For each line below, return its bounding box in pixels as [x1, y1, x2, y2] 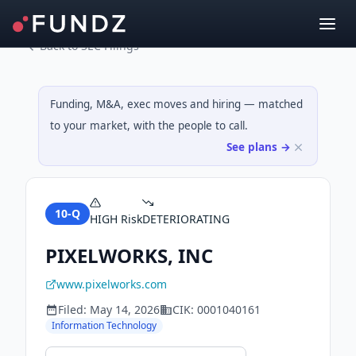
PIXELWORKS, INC [45, 242, 213, 269]
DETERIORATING [142, 211, 230, 226]
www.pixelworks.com [56, 277, 167, 292]
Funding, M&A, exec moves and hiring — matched [50, 97, 303, 111]
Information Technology [52, 319, 157, 332]
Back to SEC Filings [40, 38, 139, 53]
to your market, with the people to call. [50, 118, 248, 133]
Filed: [58, 302, 90, 317]
